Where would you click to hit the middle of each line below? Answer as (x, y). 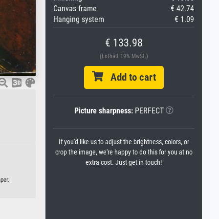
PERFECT (148, 111)
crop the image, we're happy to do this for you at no (124, 152)
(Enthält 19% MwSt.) (124, 56)
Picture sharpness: (103, 111)
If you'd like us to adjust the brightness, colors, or (124, 142)
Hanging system (79, 19)
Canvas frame (75, 9)
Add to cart (129, 77)
